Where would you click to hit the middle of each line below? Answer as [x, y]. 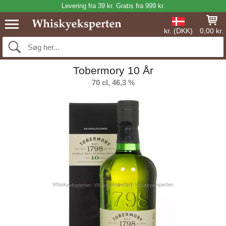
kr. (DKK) [178, 31]
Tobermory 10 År [113, 70]
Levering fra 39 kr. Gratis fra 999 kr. [113, 6]
